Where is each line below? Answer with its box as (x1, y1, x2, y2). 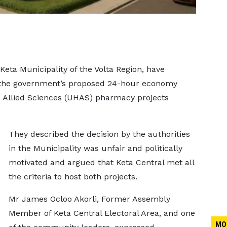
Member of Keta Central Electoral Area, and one (8, 208, 195, 218)
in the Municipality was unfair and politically (8, 143, 182, 153)
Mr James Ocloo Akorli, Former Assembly (8, 194, 170, 204)
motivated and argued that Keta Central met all (8, 158, 194, 167)
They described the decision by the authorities (8, 129, 190, 139)
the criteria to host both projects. (8, 172, 137, 181)
